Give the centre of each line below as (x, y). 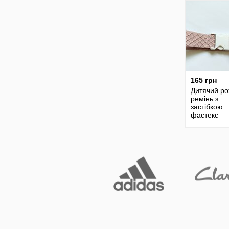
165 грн (204, 80)
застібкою (207, 107)
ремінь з (204, 99)
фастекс (204, 115)
